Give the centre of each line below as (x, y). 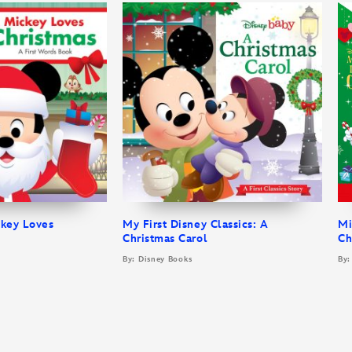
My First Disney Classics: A (196, 224)
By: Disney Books (158, 259)
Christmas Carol (165, 238)
